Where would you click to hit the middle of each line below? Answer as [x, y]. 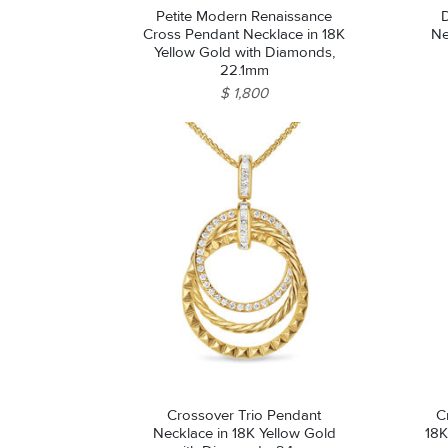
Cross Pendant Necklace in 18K [244, 34]
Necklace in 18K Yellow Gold [244, 433]
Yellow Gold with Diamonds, [244, 52]
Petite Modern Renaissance [244, 16]
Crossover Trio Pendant [244, 415]
